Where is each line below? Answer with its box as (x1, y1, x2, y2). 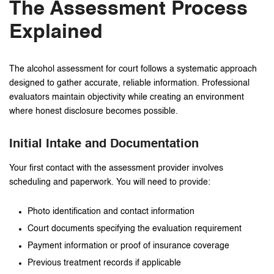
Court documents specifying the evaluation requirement (28, 224, 242, 233)
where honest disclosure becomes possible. (9, 106, 178, 116)
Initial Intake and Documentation (9, 138, 199, 150)
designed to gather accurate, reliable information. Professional (9, 78, 250, 87)
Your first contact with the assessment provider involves (9, 163, 223, 172)
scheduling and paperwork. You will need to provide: (9, 177, 210, 187)
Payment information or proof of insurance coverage (28, 241, 229, 250)
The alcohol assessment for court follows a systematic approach (9, 64, 257, 73)
